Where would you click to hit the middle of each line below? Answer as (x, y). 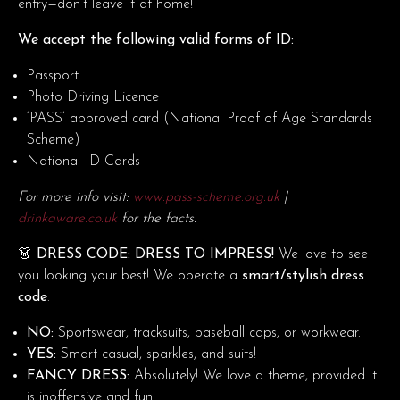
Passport (53, 75)
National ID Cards (83, 161)
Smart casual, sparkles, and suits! (156, 354)
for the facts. (157, 218)
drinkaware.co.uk (67, 218)
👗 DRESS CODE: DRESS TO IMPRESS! (146, 254)
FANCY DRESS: (78, 375)
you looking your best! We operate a (130, 275)
